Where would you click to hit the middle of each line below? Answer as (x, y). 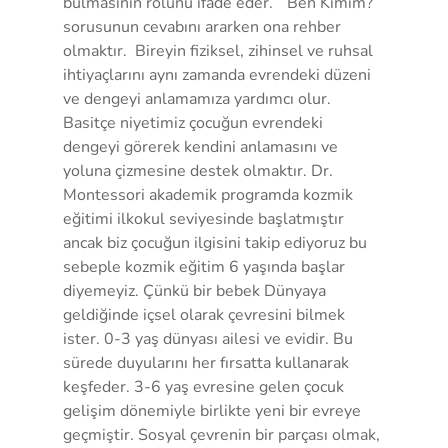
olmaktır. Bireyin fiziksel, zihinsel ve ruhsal (219, 50)
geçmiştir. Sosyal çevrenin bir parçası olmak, (223, 434)
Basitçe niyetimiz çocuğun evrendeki (194, 122)
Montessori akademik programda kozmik (209, 194)
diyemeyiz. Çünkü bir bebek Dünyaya (196, 290)
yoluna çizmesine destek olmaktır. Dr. (199, 170)
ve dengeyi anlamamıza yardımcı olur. (198, 98)
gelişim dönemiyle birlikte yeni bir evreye (213, 410)
